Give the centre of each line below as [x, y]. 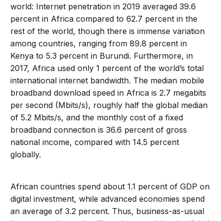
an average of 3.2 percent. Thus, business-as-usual [108, 211]
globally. [26, 155]
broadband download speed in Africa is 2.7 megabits [109, 93]
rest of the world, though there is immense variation [108, 31]
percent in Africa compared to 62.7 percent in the [104, 19]
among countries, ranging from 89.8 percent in [99, 44]
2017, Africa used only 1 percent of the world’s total [107, 68]
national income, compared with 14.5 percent [95, 142]
